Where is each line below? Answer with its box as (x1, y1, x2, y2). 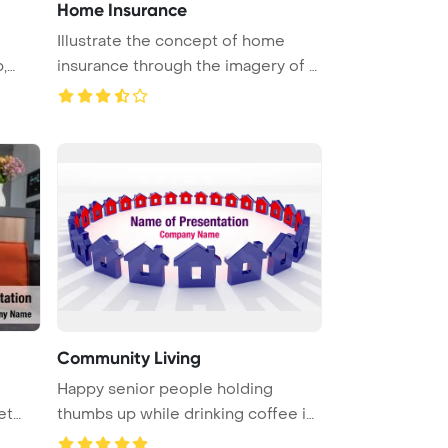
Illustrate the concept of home (57, 30, 285, 51)
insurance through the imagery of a (57, 55, 317, 76)
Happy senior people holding (57, 378, 273, 399)
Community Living (57, 346, 201, 369)
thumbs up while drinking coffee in (57, 403, 315, 424)
